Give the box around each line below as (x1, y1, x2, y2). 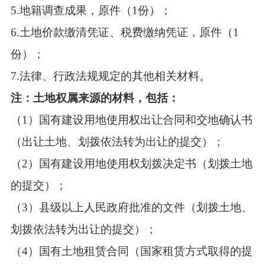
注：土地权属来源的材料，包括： (10, 91, 179, 104)
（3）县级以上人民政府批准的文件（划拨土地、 (10, 201, 253, 214)
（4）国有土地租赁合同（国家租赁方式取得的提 (10, 244, 253, 257)
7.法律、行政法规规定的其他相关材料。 (10, 69, 211, 82)
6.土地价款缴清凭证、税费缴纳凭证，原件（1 (10, 25, 239, 38)
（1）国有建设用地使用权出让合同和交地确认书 (10, 113, 253, 126)
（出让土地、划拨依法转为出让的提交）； (10, 135, 224, 148)
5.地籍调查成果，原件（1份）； (10, 4, 172, 17)
